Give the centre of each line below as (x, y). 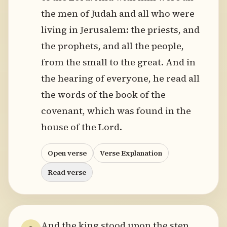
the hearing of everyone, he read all (120, 78)
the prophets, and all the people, (112, 46)
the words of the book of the (103, 94)
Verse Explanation (131, 153)
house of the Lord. (82, 127)
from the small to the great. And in (118, 62)
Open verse (67, 153)
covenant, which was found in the (116, 111)
